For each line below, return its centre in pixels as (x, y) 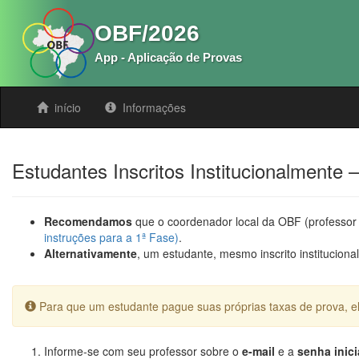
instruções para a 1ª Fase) (111, 238)
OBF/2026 (147, 34)
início (66, 108)
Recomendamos (88, 222)
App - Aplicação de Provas (168, 58)
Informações (153, 108)
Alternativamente (91, 254)
